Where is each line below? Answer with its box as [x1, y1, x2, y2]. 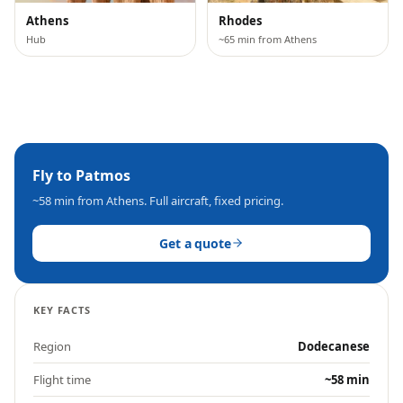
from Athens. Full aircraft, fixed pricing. [75, 192, 283, 209]
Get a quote [159, 234, 231, 252]
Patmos [76, 165, 130, 185]
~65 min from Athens [219, 31, 317, 46]
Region [33, 337, 71, 354]
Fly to [32, 165, 76, 185]
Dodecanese [298, 337, 370, 354]
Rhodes [219, 12, 262, 29]
